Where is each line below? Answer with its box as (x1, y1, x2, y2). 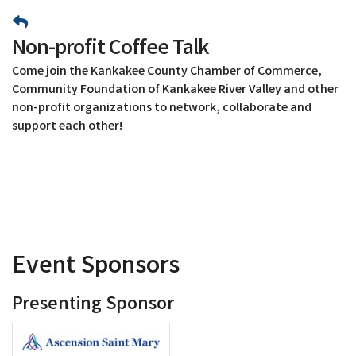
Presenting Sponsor (12, 291, 174, 319)
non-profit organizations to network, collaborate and (12, 99, 311, 118)
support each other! (12, 117, 122, 136)
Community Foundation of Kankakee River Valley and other (12, 80, 339, 99)
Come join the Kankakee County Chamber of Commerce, (12, 62, 322, 81)
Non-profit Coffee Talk (12, 33, 208, 66)
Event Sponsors (12, 248, 180, 286)
